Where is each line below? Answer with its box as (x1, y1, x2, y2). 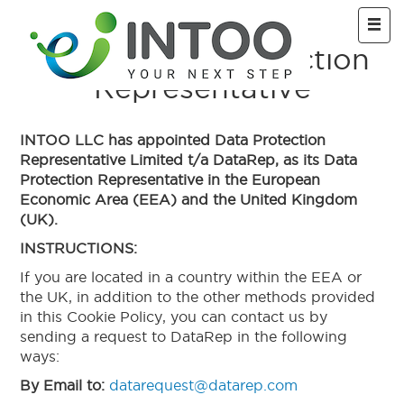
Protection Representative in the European (20, 171, 321, 188)
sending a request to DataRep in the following (20, 328, 348, 344)
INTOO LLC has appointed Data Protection (20, 132, 326, 148)
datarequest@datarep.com (109, 377, 298, 393)
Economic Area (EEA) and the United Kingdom (20, 191, 358, 207)
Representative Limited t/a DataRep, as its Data (20, 151, 358, 168)
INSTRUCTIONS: (20, 240, 138, 256)
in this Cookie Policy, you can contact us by (20, 308, 328, 325)
